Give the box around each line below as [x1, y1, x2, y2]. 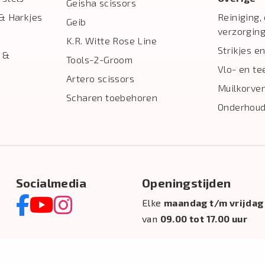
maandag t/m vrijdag [163, 197, 264, 208]
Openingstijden [141, 176, 231, 190]
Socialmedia [15, 176, 87, 190]
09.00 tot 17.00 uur [160, 213, 248, 224]
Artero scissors [66, 73, 134, 84]
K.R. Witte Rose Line [66, 35, 157, 46]
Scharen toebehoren [66, 92, 158, 103]
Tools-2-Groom [66, 54, 133, 65]
